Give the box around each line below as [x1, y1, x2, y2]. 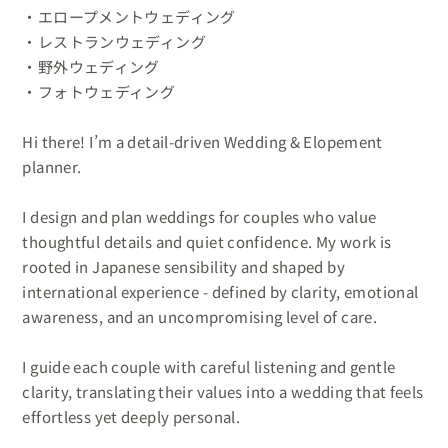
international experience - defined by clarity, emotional [22, 280, 419, 302]
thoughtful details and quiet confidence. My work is [22, 230, 392, 252]
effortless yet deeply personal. [22, 405, 244, 427]
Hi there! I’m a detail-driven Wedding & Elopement [22, 130, 383, 152]
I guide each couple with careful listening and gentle [22, 355, 396, 377]
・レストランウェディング [22, 30, 206, 52]
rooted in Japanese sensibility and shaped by [22, 255, 345, 277]
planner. [22, 155, 82, 177]
